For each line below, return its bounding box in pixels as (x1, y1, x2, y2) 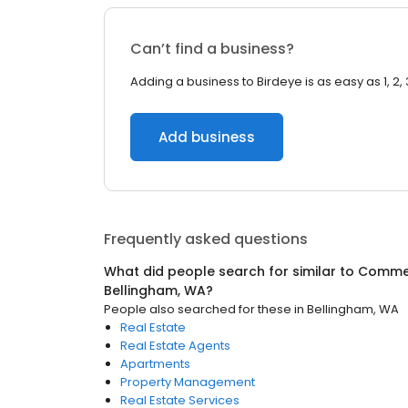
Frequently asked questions (104, 229, 308, 250)
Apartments (120, 355, 190, 372)
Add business (158, 127, 255, 147)
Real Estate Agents (120, 337, 230, 354)
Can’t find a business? (130, 38, 294, 59)
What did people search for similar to (104, 262, 358, 280)
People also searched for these (104, 301, 291, 318)
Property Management (120, 373, 255, 391)
